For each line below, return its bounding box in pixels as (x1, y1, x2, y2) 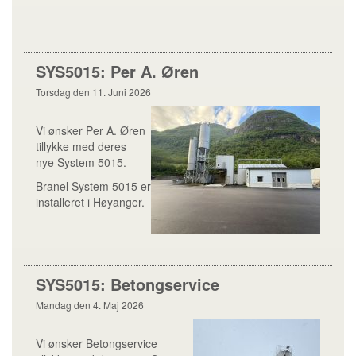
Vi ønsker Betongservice (36, 335, 157, 351)
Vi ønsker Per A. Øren (36, 122, 145, 138)
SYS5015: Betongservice (36, 273, 219, 296)
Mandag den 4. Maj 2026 (36, 298, 144, 311)
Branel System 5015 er (36, 178, 151, 194)
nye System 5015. (36, 154, 126, 170)
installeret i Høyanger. (36, 194, 145, 210)
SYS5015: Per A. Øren (36, 60, 199, 83)
